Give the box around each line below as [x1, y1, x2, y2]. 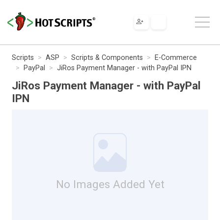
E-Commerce [155, 53, 197, 62]
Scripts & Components [71, 53, 143, 62]
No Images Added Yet [55, 177, 165, 191]
